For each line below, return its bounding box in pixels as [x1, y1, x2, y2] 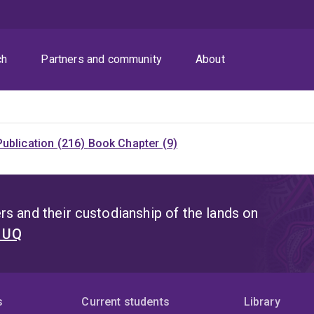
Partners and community [41, 53, 162, 67]
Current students [81, 295, 170, 309]
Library [243, 295, 280, 309]
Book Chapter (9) [88, 137, 178, 151]
